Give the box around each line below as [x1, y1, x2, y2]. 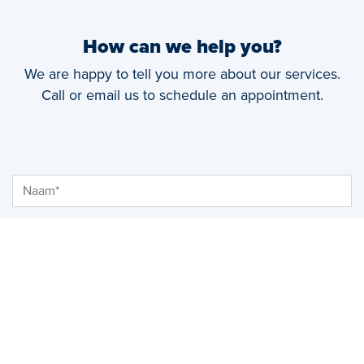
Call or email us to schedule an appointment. [41, 86, 323, 105]
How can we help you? [82, 35, 282, 59]
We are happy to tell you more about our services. [24, 65, 340, 84]
